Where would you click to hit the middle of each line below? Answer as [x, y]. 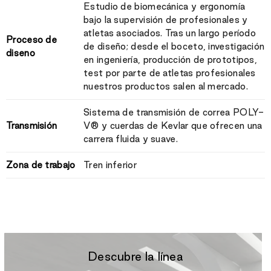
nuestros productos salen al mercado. [166, 86]
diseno [21, 53]
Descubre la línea [135, 256]
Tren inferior [110, 165]
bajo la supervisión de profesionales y [166, 19]
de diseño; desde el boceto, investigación [174, 46]
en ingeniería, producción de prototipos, [171, 59]
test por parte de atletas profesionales [170, 73]
